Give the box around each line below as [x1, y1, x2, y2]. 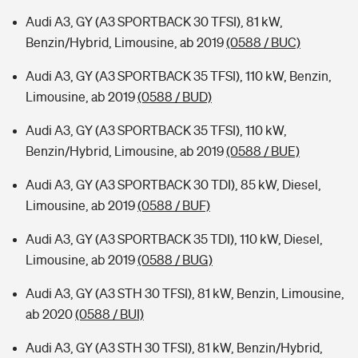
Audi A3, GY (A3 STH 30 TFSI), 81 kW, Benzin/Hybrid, [26, 340, 323, 355]
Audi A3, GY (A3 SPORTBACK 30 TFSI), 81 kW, [26, 14, 283, 29]
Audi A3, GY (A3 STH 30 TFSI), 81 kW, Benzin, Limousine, [26, 286, 344, 300]
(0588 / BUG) [137, 253, 213, 267]
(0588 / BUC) [226, 35, 300, 50]
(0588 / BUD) [137, 89, 212, 104]
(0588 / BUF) [137, 198, 210, 213]
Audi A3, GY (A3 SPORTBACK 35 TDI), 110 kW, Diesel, [26, 232, 323, 246]
